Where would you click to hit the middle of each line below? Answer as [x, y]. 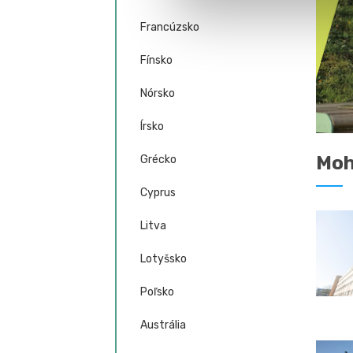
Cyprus [158, 193]
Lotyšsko [163, 259]
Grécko [158, 160]
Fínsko [156, 60]
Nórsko [157, 93]
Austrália [163, 325]
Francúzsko [169, 27]
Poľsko [157, 292]
